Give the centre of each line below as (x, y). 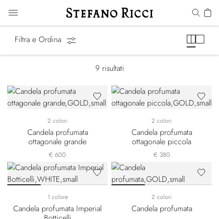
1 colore (57, 197)
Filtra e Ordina (39, 40)
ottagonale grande (57, 142)
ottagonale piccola (162, 142)
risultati (113, 68)
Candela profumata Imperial (57, 208)
